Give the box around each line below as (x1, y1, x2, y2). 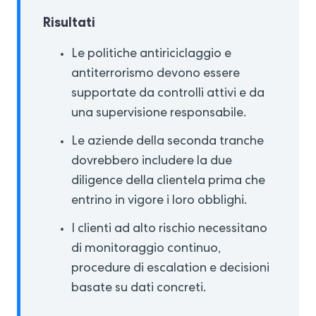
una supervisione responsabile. (71, 107, 246, 121)
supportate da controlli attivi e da (71, 87, 265, 101)
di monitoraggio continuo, (71, 243, 221, 256)
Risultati (43, 13, 95, 32)
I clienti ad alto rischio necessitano (71, 223, 267, 236)
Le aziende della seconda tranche (71, 135, 264, 149)
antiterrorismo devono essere (71, 68, 240, 81)
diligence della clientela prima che (71, 175, 265, 188)
